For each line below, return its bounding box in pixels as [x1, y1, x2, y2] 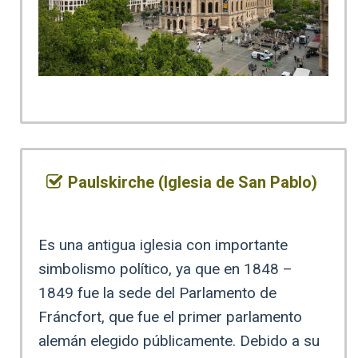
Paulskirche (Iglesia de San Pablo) [68, 173, 317, 193]
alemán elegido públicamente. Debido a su [38, 332, 320, 351]
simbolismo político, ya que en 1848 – [38, 260, 292, 279]
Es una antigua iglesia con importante [38, 236, 288, 255]
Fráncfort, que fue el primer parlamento [38, 308, 302, 327]
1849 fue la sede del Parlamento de [38, 284, 276, 303]
